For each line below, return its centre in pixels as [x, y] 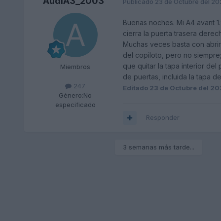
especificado [75, 105]
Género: [71, 95]
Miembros [75, 67]
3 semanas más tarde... [158, 147]
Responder [163, 118]
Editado [136, 88]
